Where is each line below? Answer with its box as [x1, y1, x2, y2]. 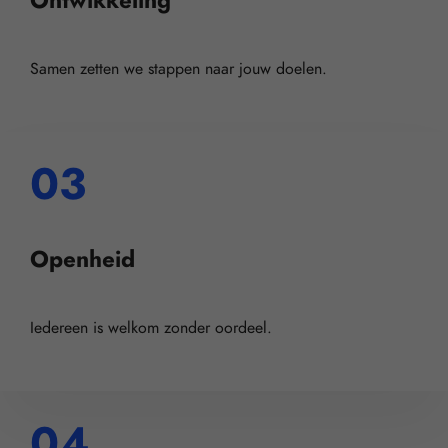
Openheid [30, 242, 135, 275]
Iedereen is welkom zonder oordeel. [30, 317, 272, 340]
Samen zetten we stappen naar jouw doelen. [30, 57, 327, 80]
